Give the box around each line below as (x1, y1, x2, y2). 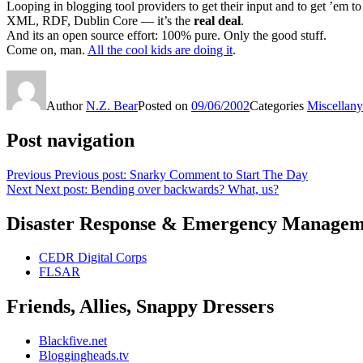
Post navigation (6, 129, 135, 151)
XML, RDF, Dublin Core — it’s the (6, 13, 194, 28)
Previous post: (54, 167, 126, 181)
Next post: (35, 181, 88, 196)
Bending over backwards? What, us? (91, 181, 279, 196)
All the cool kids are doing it (88, 42, 233, 57)
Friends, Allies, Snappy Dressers (6, 296, 274, 318)
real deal (194, 13, 241, 28)
